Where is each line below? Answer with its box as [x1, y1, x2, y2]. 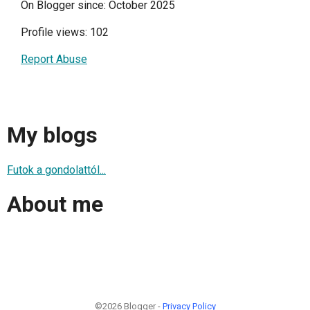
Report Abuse [21, 52, 87, 66]
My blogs [7, 122, 98, 149]
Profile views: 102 [21, 25, 109, 39]
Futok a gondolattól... [7, 163, 106, 176]
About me [7, 190, 103, 217]
